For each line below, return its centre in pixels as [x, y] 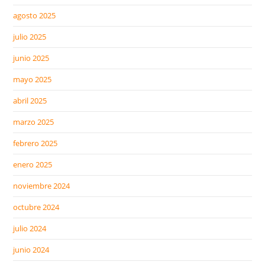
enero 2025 [33, 165]
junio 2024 [31, 250]
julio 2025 [30, 37]
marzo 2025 [34, 122]
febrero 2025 [35, 143]
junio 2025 [31, 58]
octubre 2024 [36, 207]
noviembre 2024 [42, 186]
